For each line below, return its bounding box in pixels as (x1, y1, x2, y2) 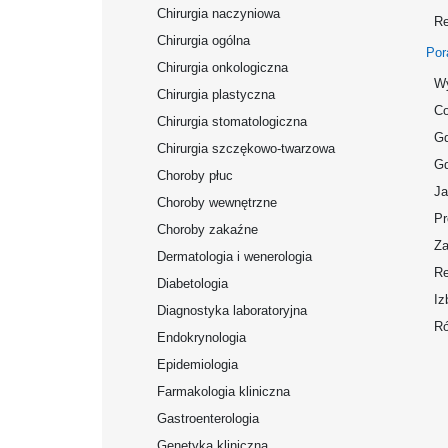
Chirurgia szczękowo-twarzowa (157, 141, 335, 156)
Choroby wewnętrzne (157, 195, 277, 210)
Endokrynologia (157, 330, 246, 345)
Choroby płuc (157, 168, 233, 183)
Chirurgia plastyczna (157, 87, 275, 102)
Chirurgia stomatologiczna (157, 114, 307, 129)
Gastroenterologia (157, 411, 259, 426)
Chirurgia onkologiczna (157, 60, 288, 75)
